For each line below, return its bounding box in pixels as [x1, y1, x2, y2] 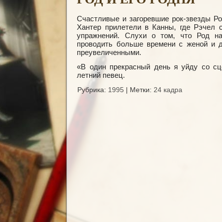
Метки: [130, 86, 152, 94]
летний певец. [77, 71, 125, 79]
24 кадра [154, 86, 183, 94]
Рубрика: [77, 86, 107, 94]
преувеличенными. [77, 48, 142, 56]
